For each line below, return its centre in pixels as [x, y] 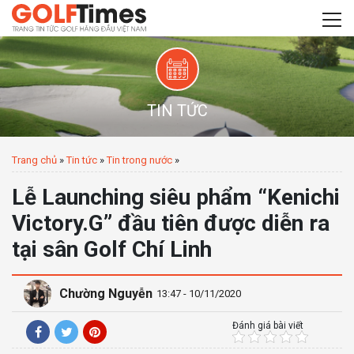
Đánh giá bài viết [268, 326]
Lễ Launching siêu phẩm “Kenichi [176, 197]
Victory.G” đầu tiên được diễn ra [171, 223]
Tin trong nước [139, 160]
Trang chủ [34, 160]
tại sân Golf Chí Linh [112, 249]
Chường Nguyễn [106, 293]
